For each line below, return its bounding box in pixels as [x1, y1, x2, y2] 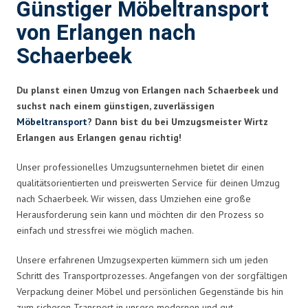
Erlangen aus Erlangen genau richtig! [16, 131, 181, 144]
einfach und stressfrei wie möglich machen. [16, 223, 194, 236]
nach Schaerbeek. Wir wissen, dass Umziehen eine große [16, 192, 251, 205]
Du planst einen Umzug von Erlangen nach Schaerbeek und [16, 83, 278, 96]
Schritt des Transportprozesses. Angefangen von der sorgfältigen [16, 269, 287, 282]
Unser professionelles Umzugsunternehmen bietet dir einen [16, 160, 264, 173]
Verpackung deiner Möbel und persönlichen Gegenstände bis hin [16, 285, 283, 298]
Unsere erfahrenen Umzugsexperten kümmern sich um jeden [16, 253, 268, 266]
